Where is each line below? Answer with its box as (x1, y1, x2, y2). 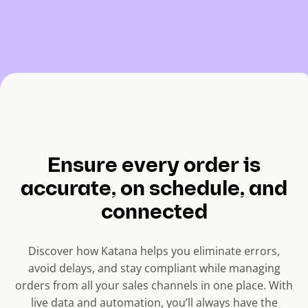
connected (100, 203, 208, 225)
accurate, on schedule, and (21, 179, 287, 201)
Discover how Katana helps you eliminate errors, (28, 243, 280, 259)
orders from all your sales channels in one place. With (15, 278, 293, 294)
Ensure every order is (47, 156, 261, 178)
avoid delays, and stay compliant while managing (27, 261, 280, 276)
